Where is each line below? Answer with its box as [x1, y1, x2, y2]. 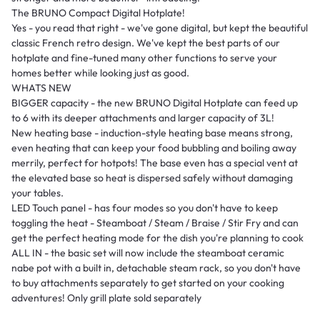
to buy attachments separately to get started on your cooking [11, 276, 284, 290]
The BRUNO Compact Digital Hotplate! [11, 6, 185, 20]
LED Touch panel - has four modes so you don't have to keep [11, 201, 278, 215]
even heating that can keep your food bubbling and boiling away [11, 141, 296, 155]
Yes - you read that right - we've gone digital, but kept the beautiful [11, 21, 308, 35]
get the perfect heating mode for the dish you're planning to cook [11, 231, 304, 245]
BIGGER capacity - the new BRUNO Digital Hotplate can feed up [11, 96, 298, 110]
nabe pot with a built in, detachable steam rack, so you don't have [11, 261, 301, 275]
